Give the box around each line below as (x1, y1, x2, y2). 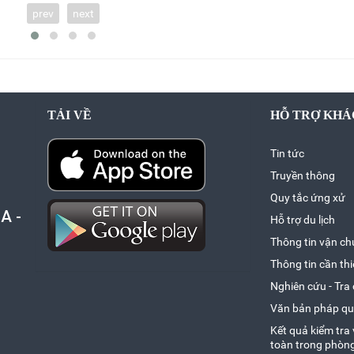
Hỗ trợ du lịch (269, 213, 335, 227)
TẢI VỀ (47, 108, 92, 122)
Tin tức (269, 147, 304, 160)
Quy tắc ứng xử (269, 191, 345, 205)
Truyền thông (269, 169, 335, 183)
